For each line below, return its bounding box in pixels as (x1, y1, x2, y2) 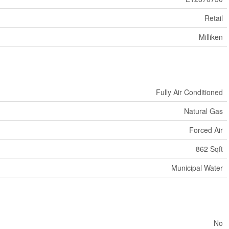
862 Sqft (195, 144, 223, 154)
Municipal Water (171, 163, 223, 173)
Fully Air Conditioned (155, 87, 223, 97)
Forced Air (189, 125, 223, 135)
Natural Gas (184, 106, 223, 116)
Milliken (198, 32, 223, 42)
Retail (204, 13, 223, 23)
